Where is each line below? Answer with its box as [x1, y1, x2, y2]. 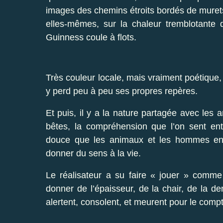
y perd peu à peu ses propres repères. [46, 86, 198, 96]
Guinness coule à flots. [46, 32, 136, 42]
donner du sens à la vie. [46, 148, 141, 158]
